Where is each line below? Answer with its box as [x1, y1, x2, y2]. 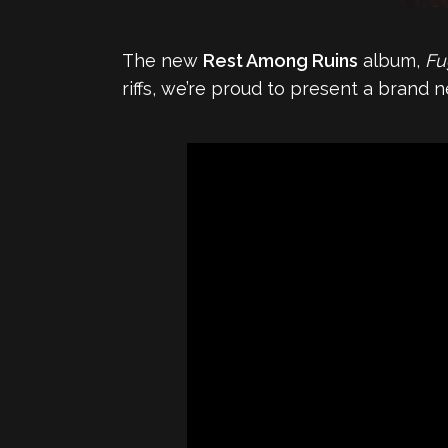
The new [122, 50, 203, 72]
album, [358, 50, 425, 72]
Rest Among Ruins [203, 50, 358, 72]
